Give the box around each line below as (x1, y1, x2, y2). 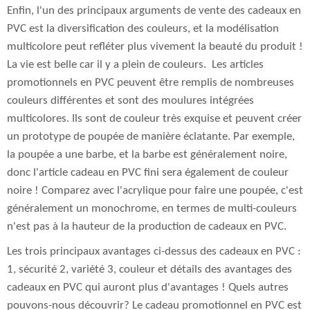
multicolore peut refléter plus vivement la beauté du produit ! (7, 41, 303, 53)
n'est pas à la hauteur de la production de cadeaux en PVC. (7, 221, 286, 232)
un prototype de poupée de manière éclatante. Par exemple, (7, 131, 295, 143)
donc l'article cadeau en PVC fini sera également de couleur (7, 167, 289, 179)
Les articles (212, 59, 264, 71)
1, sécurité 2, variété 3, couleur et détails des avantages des (7, 264, 292, 275)
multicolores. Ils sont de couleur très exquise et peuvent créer (7, 113, 302, 125)
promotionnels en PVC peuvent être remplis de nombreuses (7, 77, 294, 89)
